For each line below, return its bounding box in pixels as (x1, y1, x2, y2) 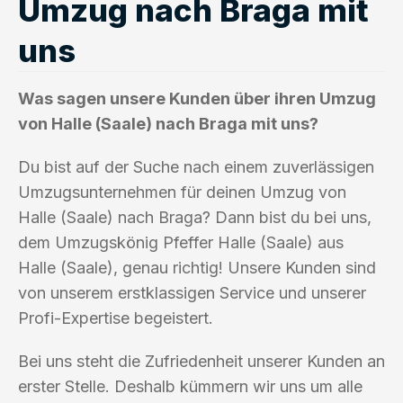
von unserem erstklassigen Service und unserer (18, 282, 366, 302)
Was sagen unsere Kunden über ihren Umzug (18, 88, 376, 108)
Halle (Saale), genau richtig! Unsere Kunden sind (18, 257, 376, 277)
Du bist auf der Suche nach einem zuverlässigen (18, 157, 374, 176)
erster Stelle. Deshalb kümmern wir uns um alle (18, 376, 363, 396)
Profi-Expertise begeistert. (18, 308, 213, 327)
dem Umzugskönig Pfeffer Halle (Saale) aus (18, 232, 344, 252)
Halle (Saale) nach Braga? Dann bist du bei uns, (18, 207, 372, 227)
